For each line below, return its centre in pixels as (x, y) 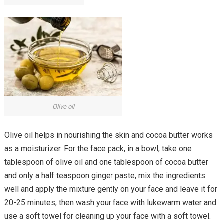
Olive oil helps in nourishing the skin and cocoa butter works (108, 135)
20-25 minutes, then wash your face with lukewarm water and (110, 203)
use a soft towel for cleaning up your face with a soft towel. (107, 216)
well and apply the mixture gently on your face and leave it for (111, 189)
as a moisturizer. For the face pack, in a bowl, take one (98, 149)
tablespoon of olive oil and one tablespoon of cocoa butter (106, 162)
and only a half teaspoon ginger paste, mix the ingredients (105, 176)
